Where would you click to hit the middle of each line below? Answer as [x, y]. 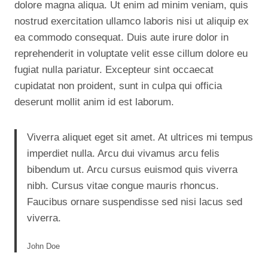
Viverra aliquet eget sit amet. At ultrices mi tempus [140, 137]
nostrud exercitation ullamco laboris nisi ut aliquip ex [132, 21]
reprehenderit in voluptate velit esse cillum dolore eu [131, 54]
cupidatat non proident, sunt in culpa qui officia [118, 86]
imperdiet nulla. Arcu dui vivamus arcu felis [123, 153]
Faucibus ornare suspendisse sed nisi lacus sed [135, 202]
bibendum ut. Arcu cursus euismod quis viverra [132, 170]
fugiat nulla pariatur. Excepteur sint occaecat [114, 70]
